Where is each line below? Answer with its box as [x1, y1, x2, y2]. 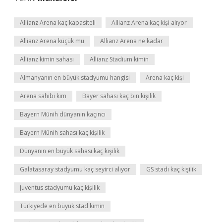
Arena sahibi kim [20, 92, 66, 100]
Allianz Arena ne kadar [100, 37, 163, 45]
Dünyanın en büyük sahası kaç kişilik [20, 147, 119, 155]
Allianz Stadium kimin [90, 55, 149, 63]
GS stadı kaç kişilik [146, 165, 196, 173]
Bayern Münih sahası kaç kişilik [20, 128, 105, 137]
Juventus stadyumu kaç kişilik [20, 183, 100, 192]
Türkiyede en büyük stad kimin [20, 202, 105, 210]
